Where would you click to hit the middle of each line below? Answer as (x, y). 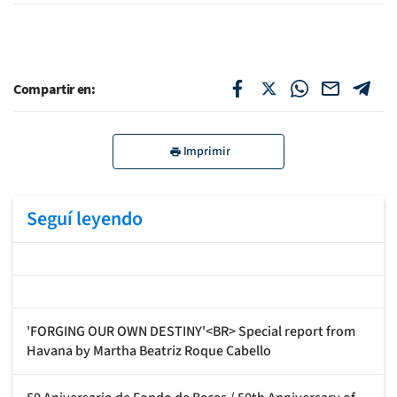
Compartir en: (54, 88)
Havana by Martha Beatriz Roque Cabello (149, 350)
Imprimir (206, 151)
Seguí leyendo (85, 218)
